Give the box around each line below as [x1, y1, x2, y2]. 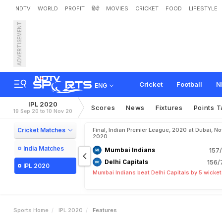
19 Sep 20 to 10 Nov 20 [13, 108, 72, 114]
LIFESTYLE [189, 5, 218, 12]
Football [176, 80, 202, 88]
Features [93, 207, 117, 214]
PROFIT [65, 5, 85, 12]
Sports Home [13, 207, 49, 214]
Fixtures [156, 104, 183, 111]
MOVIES [106, 5, 128, 12]
